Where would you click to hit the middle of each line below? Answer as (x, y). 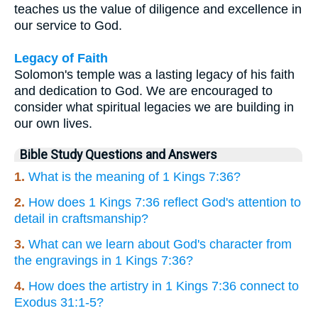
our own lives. (53, 124)
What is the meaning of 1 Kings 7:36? (135, 177)
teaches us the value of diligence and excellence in (158, 10)
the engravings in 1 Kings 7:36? (104, 261)
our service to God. (68, 26)
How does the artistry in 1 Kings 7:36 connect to (164, 286)
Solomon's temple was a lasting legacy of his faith (154, 75)
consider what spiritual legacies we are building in (154, 108)
